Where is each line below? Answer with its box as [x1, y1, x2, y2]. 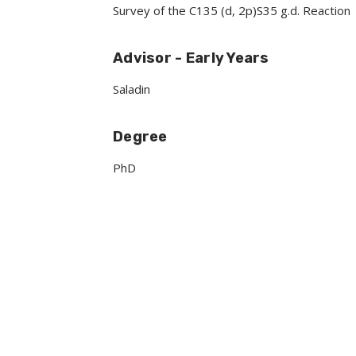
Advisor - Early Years [113, 49, 269, 67]
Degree [113, 128, 168, 145]
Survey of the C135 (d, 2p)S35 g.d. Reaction [113, 2, 350, 18]
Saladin [113, 81, 150, 97]
